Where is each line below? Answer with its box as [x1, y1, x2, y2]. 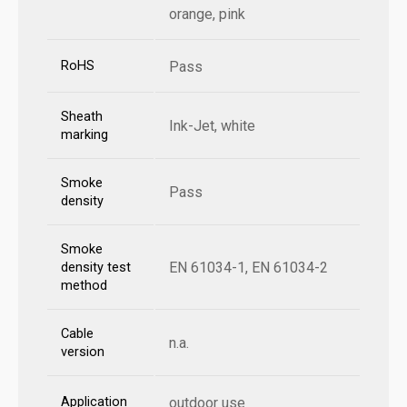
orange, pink [169, 5, 245, 24]
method [61, 278, 107, 294]
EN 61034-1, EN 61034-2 [169, 259, 328, 277]
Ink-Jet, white [169, 117, 255, 135]
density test [61, 260, 131, 276]
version [61, 344, 104, 361]
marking [61, 127, 108, 144]
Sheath [61, 109, 103, 125]
